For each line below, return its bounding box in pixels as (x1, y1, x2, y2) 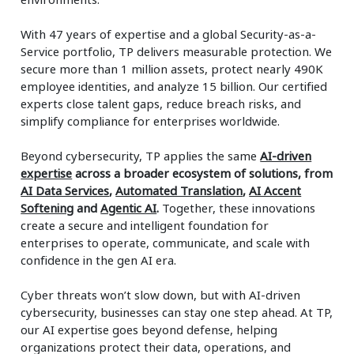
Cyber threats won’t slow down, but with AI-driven (21, 286, 301, 303)
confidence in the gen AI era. (21, 251, 177, 268)
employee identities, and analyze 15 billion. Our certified (21, 77, 328, 94)
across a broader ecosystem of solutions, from (72, 164, 333, 181)
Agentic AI (100, 199, 157, 216)
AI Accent (249, 182, 302, 198)
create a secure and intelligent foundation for (21, 217, 269, 233)
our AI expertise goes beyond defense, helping (21, 321, 278, 337)
